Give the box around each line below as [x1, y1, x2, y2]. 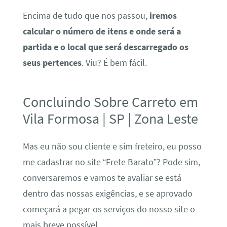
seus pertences [22, 57, 82, 69]
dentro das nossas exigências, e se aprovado [22, 187, 193, 199]
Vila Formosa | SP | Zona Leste [22, 109, 198, 128]
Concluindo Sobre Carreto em [22, 93, 198, 111]
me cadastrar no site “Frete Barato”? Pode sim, [22, 156, 200, 168]
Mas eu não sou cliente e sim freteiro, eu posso [22, 140, 202, 152]
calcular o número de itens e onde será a [22, 26, 181, 37]
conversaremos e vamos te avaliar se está [22, 172, 181, 183]
